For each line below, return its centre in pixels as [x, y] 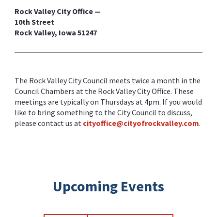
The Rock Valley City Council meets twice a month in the [108, 80]
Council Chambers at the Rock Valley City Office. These [104, 91]
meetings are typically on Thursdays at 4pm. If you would [108, 101]
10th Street [34, 22]
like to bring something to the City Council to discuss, [103, 112]
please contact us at [49, 123]
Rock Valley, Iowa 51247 [56, 32]
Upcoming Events [108, 186]
